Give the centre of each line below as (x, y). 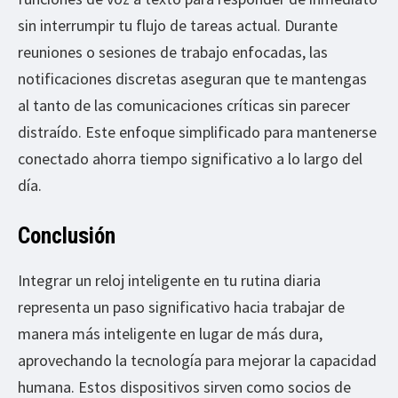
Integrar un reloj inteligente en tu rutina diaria (169, 280)
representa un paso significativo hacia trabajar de (181, 306)
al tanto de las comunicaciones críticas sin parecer (184, 105)
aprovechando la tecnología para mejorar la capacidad (197, 360)
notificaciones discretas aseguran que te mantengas (192, 78)
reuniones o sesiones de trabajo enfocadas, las (173, 52)
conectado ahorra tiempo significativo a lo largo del (190, 158)
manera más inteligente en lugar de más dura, (170, 333)
